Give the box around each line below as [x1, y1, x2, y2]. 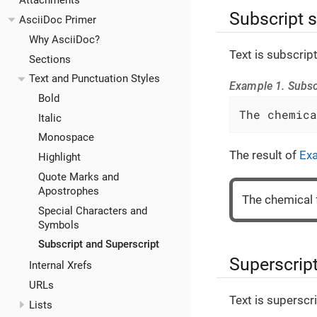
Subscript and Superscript [38, 238, 159, 251]
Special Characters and [38, 204, 147, 217]
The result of [229, 147, 299, 162]
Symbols [38, 218, 79, 231]
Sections [28, 52, 71, 66]
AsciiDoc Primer [19, 13, 96, 27]
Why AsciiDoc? [28, 33, 100, 46]
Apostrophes [38, 184, 99, 197]
